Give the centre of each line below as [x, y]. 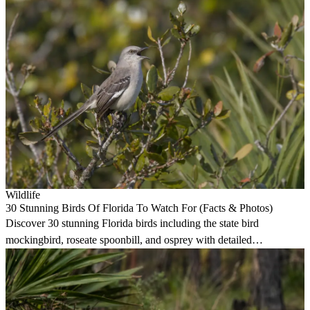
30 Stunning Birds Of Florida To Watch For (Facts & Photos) [139, 208]
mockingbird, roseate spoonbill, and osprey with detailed [129, 240]
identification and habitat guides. [76, 257]
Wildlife [23, 195]
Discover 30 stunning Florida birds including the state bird [132, 224]
